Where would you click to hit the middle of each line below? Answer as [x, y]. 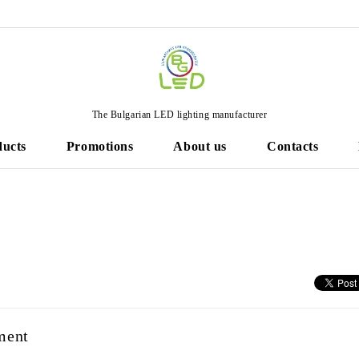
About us [200, 146]
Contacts [292, 146]
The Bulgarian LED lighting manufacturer [179, 114]
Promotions [100, 146]
